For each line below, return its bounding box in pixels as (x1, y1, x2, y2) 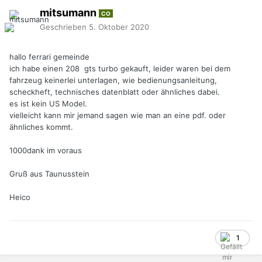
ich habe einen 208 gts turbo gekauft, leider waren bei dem (9, 64, 230, 74)
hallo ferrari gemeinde (9, 52, 89, 62)
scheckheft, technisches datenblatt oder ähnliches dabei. (9, 87, 220, 97)
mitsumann (40, 6, 99, 19)
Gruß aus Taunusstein (9, 169, 92, 179)
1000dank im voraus (9, 146, 84, 156)
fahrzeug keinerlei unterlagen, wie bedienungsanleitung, (9, 75, 217, 85)
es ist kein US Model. (9, 99, 94, 109)
